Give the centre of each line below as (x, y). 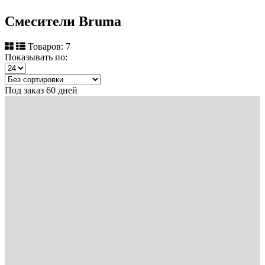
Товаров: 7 (49, 46)
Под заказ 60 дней (41, 90)
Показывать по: (36, 57)
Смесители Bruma (63, 21)
